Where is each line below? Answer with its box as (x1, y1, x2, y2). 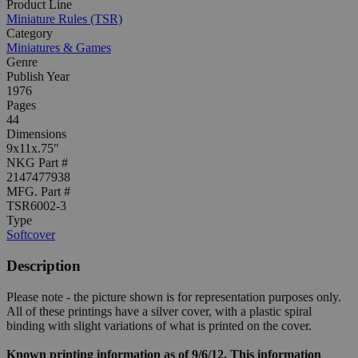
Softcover (6, 228, 55, 242)
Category (6, 26, 53, 41)
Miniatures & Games (6, 41, 111, 55)
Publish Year (6, 70, 70, 84)
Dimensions (6, 127, 66, 141)
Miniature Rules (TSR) (6, 12, 122, 26)
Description (6, 257, 81, 275)
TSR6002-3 (6, 199, 66, 213)
